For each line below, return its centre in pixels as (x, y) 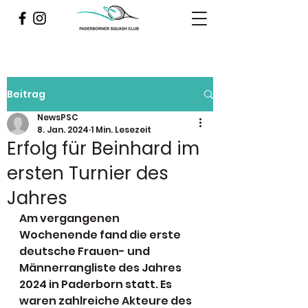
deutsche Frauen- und (86, 251)
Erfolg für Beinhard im (103, 148)
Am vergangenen (70, 218)
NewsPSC (58, 117)
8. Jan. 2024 (63, 130)
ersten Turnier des (88, 173)
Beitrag (26, 94)
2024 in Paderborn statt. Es (97, 284)
